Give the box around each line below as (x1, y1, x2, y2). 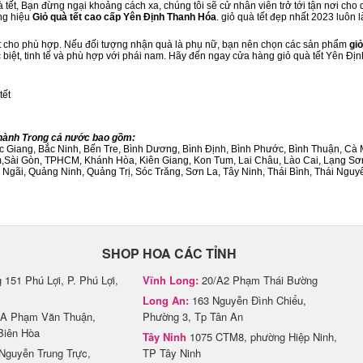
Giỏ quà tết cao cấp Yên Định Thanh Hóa (32, 11, 216, 23)
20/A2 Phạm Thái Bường (199, 272, 318, 288)
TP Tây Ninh (143, 345, 201, 361)
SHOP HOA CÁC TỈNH (102, 244, 237, 263)
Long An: (143, 293, 189, 308)
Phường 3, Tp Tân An (143, 309, 243, 324)
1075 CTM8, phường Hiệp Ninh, (186, 329, 337, 344)
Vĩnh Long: (143, 272, 199, 288)
